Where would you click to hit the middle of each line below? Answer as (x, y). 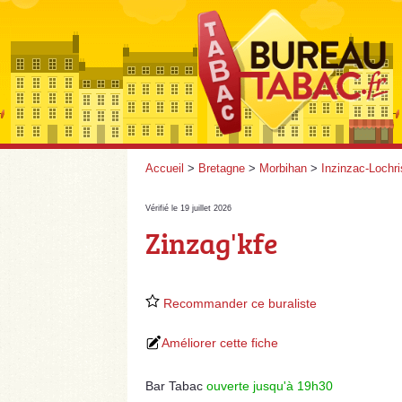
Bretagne (222, 168)
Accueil (165, 168)
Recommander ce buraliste (238, 303)
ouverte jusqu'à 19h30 (270, 386)
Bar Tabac (174, 386)
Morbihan (283, 168)
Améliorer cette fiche (220, 343)
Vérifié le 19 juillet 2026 (188, 208)
